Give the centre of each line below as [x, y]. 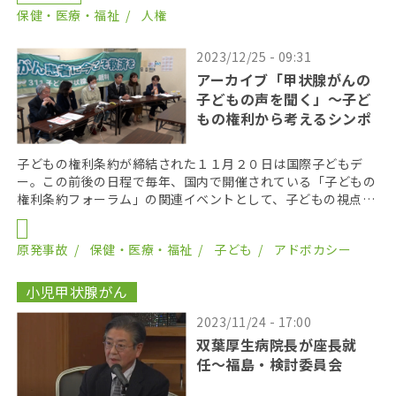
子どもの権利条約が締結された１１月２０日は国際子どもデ [190, 163]
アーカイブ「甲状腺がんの [284, 80]
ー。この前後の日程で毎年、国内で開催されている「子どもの [197, 181]
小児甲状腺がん [77, 291]
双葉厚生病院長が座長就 [277, 344]
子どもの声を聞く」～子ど [284, 99]
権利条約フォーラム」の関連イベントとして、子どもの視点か [196, 198]
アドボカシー [313, 249]
